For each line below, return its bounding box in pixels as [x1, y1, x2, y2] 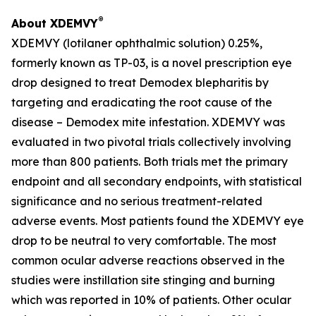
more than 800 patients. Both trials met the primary [11, 154, 288, 169]
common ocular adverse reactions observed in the [11, 253, 285, 267]
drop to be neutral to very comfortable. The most [11, 233, 276, 248]
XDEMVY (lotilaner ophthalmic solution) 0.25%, [11, 36, 262, 50]
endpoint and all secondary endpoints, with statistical [11, 174, 302, 188]
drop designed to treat [11, 75, 139, 90]
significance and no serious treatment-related [11, 194, 262, 208]
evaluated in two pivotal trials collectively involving [11, 135, 291, 149]
